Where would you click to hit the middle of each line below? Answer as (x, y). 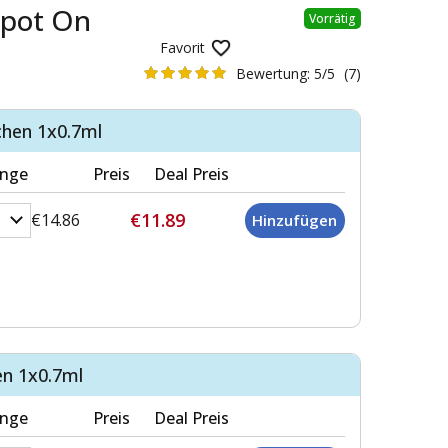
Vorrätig (332, 18)
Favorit (183, 47)
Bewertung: (275, 73)
